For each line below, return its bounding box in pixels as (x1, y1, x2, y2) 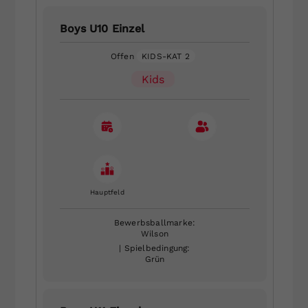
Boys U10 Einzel (59, 21, 144, 35)
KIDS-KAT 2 (142, 51, 190, 61)
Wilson (140, 228, 169, 239)
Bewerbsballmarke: (113, 217, 196, 228)
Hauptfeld (90, 188, 124, 196)
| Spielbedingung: (119, 243, 190, 253)
